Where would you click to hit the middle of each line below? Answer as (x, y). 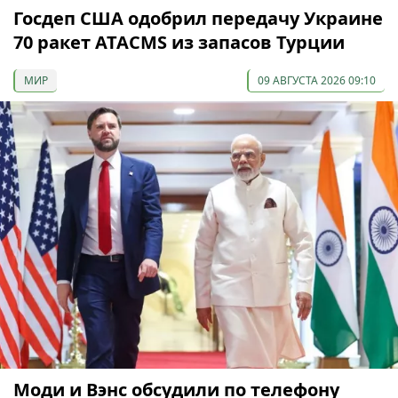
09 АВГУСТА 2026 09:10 (317, 81)
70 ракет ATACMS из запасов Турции (179, 43)
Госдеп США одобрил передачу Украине (198, 19)
